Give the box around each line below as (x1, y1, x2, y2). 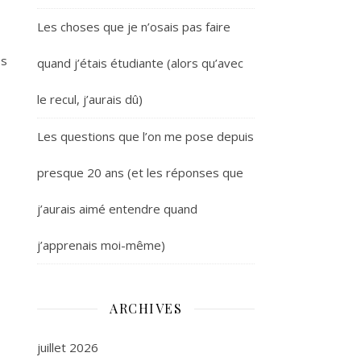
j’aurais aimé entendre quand (37, 201, 197, 217)
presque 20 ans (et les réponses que (37, 164, 243, 180)
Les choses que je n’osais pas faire (37, 19, 230, 35)
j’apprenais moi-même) (37, 237, 165, 253)
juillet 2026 (37, 339, 98, 355)
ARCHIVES (110, 300, 182, 317)
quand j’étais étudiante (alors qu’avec (37, 55, 243, 71)
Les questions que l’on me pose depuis (37, 128, 254, 144)
